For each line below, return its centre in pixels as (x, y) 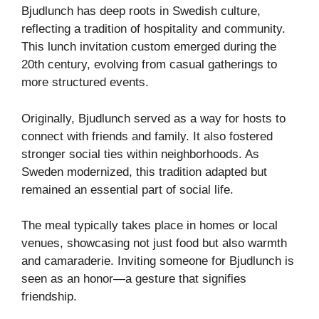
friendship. (49, 297)
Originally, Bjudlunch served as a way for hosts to (153, 118)
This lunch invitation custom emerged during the (149, 47)
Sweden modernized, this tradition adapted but (144, 172)
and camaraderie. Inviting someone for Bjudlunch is (158, 261)
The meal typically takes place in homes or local (150, 226)
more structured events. (85, 83)
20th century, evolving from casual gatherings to (149, 65)
